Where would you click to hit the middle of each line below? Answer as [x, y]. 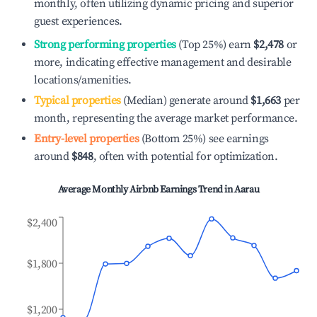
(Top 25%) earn [213, 45]
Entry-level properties [87, 139]
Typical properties [77, 100]
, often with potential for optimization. [185, 156]
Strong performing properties [105, 45]
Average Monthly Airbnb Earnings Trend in [146, 190]
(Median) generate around [184, 100]
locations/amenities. [83, 80]
